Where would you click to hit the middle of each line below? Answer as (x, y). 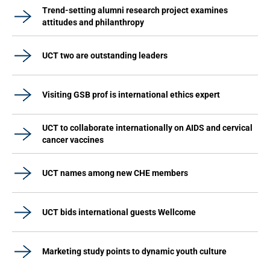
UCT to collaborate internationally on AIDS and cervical (147, 128)
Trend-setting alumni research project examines (135, 10)
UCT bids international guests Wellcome (119, 212)
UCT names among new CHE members (115, 173)
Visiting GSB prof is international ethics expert (131, 95)
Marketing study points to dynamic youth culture (134, 251)
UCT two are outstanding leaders (105, 55)
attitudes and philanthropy (93, 22)
